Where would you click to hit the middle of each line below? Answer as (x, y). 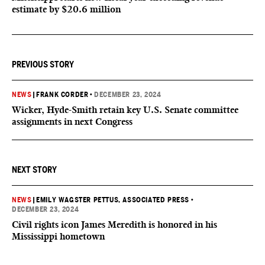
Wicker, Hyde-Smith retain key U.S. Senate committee (125, 110)
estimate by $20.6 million (66, 9)
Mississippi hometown (58, 236)
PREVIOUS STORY (43, 64)
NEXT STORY (34, 170)
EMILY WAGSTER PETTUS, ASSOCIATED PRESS (113, 200)
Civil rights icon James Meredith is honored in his (114, 224)
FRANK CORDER (62, 95)
